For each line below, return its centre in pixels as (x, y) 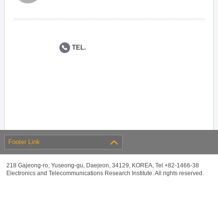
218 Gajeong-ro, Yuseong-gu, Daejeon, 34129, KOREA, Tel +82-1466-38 (103, 165)
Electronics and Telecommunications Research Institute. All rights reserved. (105, 173)
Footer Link (24, 142)
